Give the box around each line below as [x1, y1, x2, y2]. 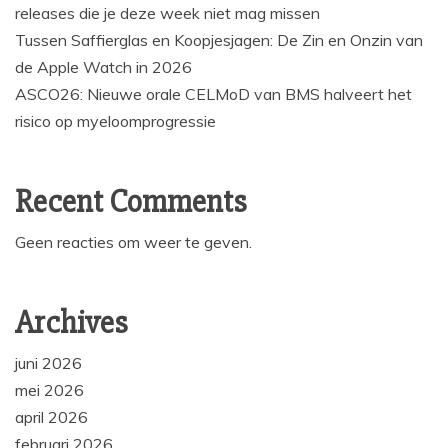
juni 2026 [15, 353, 82, 374]
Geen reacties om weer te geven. [15, 232, 252, 253]
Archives [15, 303, 128, 343]
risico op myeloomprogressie [15, 111, 216, 132]
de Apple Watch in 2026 [15, 57, 192, 78]
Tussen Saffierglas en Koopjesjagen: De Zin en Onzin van [15, 30, 423, 51]
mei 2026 [15, 380, 84, 401]
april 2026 [15, 407, 88, 428]
